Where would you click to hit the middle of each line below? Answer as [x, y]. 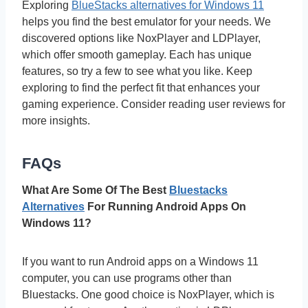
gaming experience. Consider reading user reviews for [154, 104]
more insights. [56, 120]
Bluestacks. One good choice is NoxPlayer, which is [148, 294]
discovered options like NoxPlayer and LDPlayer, [141, 38]
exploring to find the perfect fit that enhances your [141, 87]
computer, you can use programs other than [127, 278]
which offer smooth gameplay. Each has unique [137, 54]
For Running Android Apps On [165, 206]
